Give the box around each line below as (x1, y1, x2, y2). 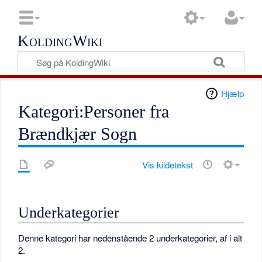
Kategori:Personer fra (18, 101, 170, 122)
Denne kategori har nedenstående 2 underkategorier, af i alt (18, 232, 243, 244)
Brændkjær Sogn (18, 123, 137, 144)
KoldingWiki (18, 32, 103, 50)
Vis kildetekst (142, 158, 193, 171)
